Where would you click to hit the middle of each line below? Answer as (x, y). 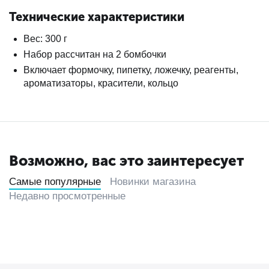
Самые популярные (55, 182)
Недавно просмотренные (67, 196)
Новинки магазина (153, 182)
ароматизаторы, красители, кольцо (101, 83)
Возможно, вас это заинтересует (126, 161)
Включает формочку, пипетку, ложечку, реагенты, (131, 70)
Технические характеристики (97, 17)
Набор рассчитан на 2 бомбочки (95, 54)
